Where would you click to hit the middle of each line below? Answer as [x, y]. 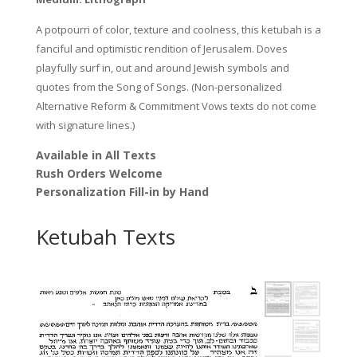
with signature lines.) [85, 125]
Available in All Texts [96, 155]
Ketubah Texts [105, 236]
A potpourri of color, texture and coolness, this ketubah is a [178, 29]
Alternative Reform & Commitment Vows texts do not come [176, 106]
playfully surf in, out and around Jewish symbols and [162, 67]
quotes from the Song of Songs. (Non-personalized [159, 86]
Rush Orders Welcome [99, 173]
